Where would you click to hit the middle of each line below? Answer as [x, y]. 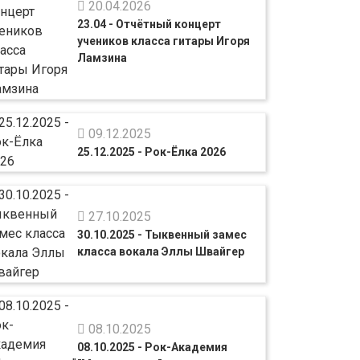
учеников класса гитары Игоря [164, 41]
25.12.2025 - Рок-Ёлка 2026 [152, 151]
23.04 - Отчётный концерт [149, 24]
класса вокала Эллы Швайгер [161, 252]
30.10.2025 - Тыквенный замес [162, 235]
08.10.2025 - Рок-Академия [153, 347]
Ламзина [102, 57]
